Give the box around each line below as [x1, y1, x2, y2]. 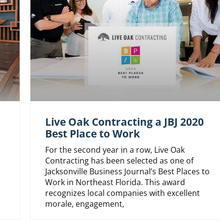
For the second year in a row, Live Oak [45, 144, 185, 156]
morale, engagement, [45, 198, 124, 210]
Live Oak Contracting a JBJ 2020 [45, 115, 204, 129]
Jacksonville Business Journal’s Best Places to [45, 166, 210, 177]
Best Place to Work [45, 127, 140, 141]
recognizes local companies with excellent [45, 188, 200, 199]
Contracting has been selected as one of [45, 155, 193, 166]
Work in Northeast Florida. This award [45, 177, 185, 188]
